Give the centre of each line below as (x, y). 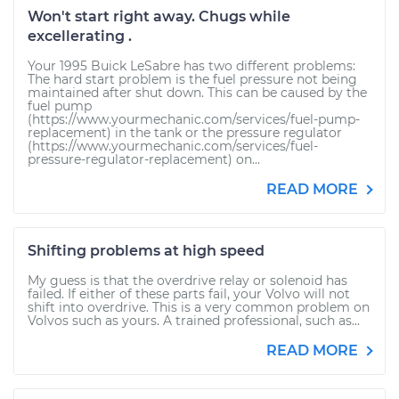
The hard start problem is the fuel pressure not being (192, 79)
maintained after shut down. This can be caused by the (197, 93)
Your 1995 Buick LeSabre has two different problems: (191, 66)
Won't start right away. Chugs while (159, 16)
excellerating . (80, 36)
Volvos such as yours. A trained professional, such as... (194, 321)
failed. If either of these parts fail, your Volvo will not (189, 294)
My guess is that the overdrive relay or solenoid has (187, 281)
